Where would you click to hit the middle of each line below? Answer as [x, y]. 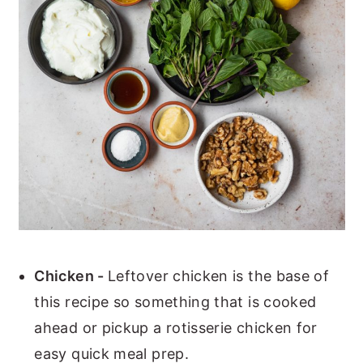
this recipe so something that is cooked [175, 301]
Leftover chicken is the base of [219, 275]
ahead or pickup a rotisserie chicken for [176, 327]
